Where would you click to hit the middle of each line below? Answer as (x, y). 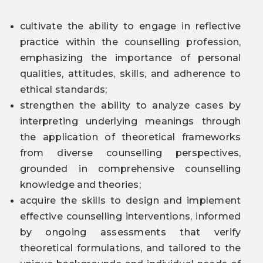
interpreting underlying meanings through (130, 121)
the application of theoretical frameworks (130, 137)
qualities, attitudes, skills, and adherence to (130, 74)
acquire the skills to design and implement (130, 200)
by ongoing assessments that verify (130, 232)
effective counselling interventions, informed (130, 216)
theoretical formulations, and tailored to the (130, 248)
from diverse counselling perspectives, (130, 153)
